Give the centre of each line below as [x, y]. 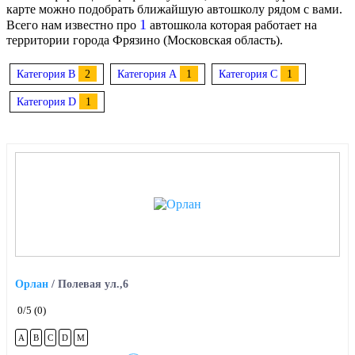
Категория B [46, 73]
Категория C [248, 73]
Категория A [147, 73]
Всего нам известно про [73, 25]
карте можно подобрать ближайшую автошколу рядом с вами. [174, 9]
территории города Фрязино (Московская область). [145, 40]
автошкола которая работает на [232, 25]
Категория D [46, 101]
